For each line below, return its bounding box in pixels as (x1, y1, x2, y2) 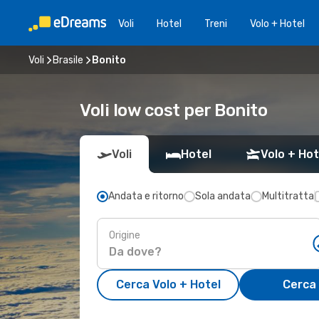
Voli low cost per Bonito (80, 100, 268, 120)
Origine (109, 229, 140, 241)
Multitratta (262, 190, 314, 202)
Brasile (53, 53, 83, 66)
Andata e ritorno (108, 190, 184, 202)
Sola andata (195, 190, 251, 202)
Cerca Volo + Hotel (115, 278, 221, 291)
